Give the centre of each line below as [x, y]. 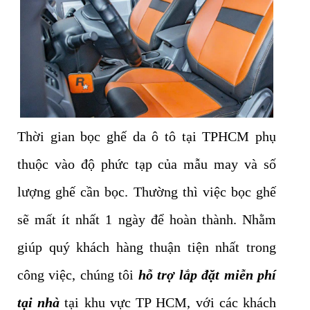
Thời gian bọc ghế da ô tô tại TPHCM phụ [147, 137]
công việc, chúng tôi [78, 275]
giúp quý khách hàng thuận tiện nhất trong [147, 247]
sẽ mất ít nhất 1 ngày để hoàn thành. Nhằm [147, 220]
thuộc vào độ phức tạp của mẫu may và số [147, 164]
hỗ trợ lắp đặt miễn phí [207, 275]
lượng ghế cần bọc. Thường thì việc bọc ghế [147, 192]
